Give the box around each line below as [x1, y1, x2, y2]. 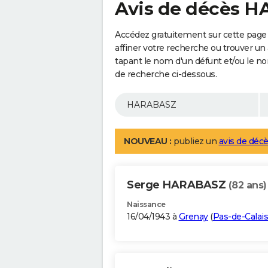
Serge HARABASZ [127, 178, 229, 192]
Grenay [178, 211, 208, 223]
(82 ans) [228, 179, 267, 191]
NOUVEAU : [124, 136, 172, 147]
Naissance [127, 200, 166, 209]
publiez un [171, 136, 219, 147]
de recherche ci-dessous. [115, 69, 217, 80]
